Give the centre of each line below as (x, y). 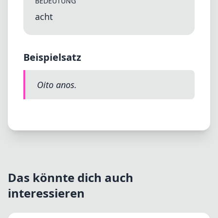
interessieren (46, 193)
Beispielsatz (52, 57)
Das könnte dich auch (71, 177)
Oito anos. (57, 85)
